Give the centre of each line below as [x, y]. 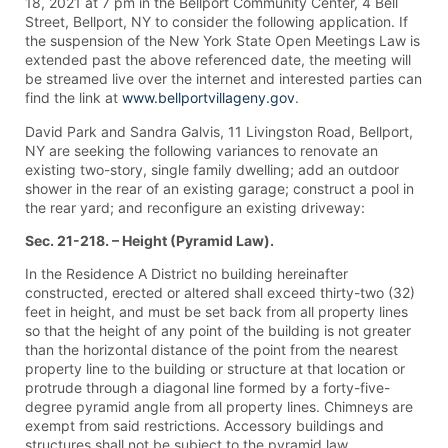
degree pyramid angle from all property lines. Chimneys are [219, 407]
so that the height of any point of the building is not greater [218, 331]
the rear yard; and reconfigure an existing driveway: [195, 207]
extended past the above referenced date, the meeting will [218, 60]
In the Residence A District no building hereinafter [186, 274]
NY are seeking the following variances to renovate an [201, 150]
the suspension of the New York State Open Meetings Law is [222, 41]
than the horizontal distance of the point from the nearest [211, 350]
